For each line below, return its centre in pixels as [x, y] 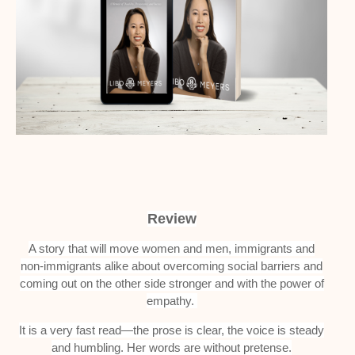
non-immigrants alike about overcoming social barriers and [172, 266]
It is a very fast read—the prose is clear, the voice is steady [172, 330]
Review [172, 219]
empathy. [172, 301]
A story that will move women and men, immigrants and [172, 248]
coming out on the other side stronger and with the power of [172, 283]
